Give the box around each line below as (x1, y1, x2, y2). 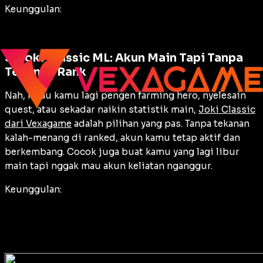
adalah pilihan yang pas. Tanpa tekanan (72, 117, 249, 129)
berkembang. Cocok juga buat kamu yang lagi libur (5, 146, 240, 157)
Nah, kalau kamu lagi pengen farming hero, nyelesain (5, 89, 246, 101)
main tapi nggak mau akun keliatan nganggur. (5, 160, 213, 171)
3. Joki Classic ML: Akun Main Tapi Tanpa (5, 50, 243, 65)
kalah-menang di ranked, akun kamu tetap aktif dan (5, 131, 240, 143)
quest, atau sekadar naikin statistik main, (5, 103, 198, 115)
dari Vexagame (5, 117, 72, 129)
